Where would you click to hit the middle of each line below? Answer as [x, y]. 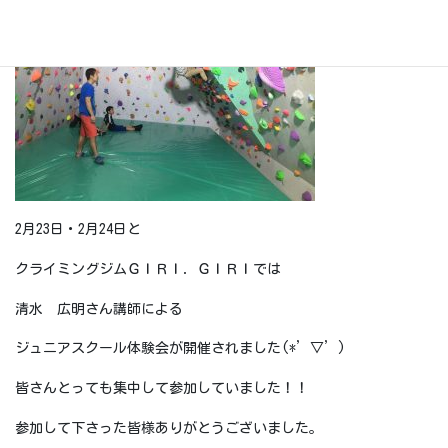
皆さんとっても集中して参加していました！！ [162, 388]
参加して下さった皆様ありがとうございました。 [169, 428]
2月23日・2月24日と [78, 229]
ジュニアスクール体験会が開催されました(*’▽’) [180, 348]
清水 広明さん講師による [99, 308]
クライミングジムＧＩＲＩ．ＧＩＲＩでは [148, 268]
